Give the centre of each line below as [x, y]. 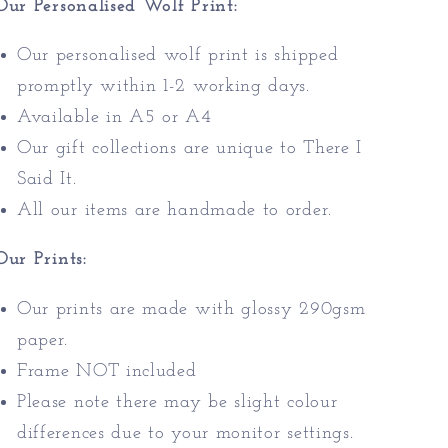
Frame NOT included [107, 371]
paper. [43, 340]
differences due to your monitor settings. [185, 433]
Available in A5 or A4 [114, 118]
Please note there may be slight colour [177, 402]
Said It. [47, 180]
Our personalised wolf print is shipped [178, 56]
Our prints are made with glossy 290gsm [191, 309]
